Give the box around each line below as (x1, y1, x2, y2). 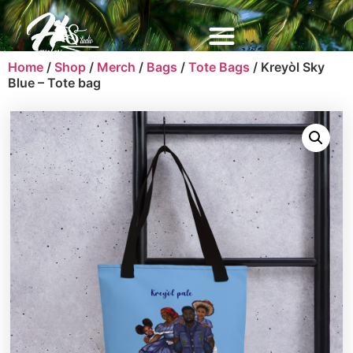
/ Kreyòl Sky (250, 59, 325, 75)
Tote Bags (188, 59, 250, 75)
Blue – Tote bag (8, 75, 101, 91)
